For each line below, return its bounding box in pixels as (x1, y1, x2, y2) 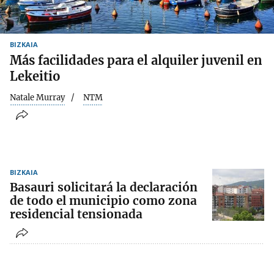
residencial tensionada (10, 207, 143, 222)
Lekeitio (10, 68, 61, 84)
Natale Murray (10, 92, 65, 103)
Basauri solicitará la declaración (10, 180, 198, 195)
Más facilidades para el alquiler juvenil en (10, 52, 262, 68)
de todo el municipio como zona (10, 193, 197, 209)
